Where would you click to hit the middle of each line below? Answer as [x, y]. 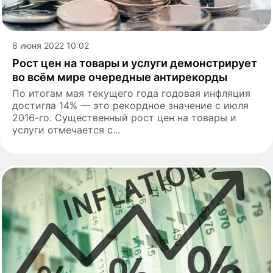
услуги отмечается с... [66, 129]
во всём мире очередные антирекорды [120, 77]
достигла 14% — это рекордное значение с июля [130, 105]
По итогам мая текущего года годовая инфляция [131, 93]
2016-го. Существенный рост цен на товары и [124, 117]
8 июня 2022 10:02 [51, 45]
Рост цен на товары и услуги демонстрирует [135, 63]
